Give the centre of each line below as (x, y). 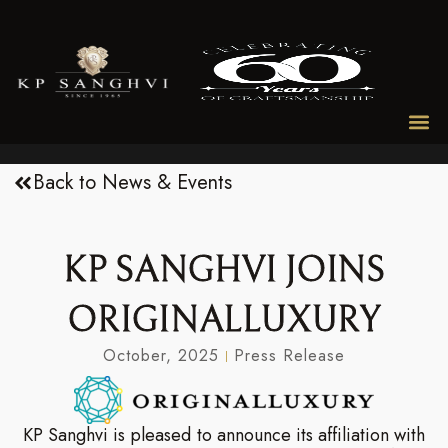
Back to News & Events (133, 183)
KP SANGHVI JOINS (224, 271)
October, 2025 (161, 356)
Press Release (289, 356)
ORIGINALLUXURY (224, 321)
